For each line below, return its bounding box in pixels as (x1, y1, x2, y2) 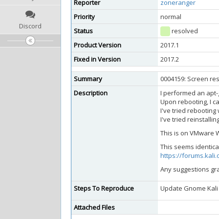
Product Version (74, 41, 121, 49)
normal (160, 12, 181, 21)
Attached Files (74, 203, 115, 212)
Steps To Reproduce (74, 184, 134, 193)
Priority (74, 12, 95, 21)
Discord (19, 22, 42, 30)
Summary (74, 74, 102, 83)
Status (74, 26, 93, 35)
